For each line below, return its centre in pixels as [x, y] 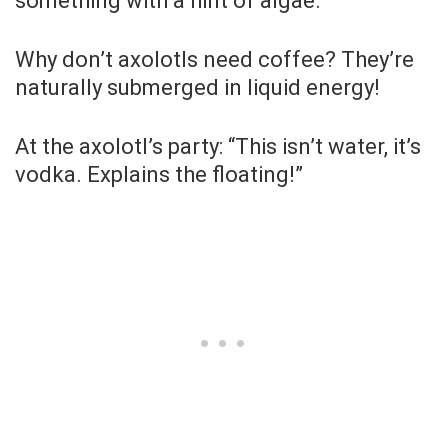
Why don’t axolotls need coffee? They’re [214, 59]
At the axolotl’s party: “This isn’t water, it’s [218, 146]
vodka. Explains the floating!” [159, 174]
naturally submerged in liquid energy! [197, 87]
